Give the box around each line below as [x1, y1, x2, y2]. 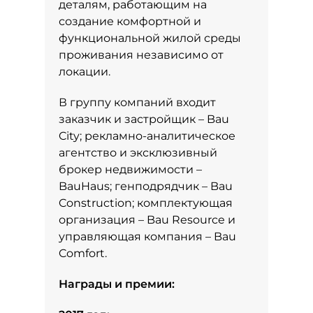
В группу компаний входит [59, 96, 216, 109]
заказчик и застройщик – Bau [59, 112, 229, 126]
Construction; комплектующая [59, 196, 233, 210]
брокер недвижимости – [59, 163, 202, 176]
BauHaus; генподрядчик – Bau [59, 180, 233, 193]
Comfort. [59, 247, 107, 260]
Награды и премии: [59, 277, 175, 291]
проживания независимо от [59, 48, 224, 61]
